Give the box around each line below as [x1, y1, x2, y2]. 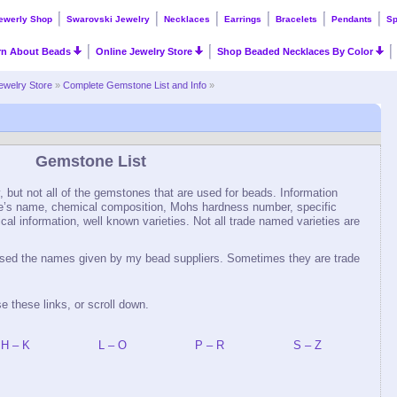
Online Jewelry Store [96, 46, 196, 57]
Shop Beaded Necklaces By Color [217, 46, 377, 57]
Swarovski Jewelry [66, 14, 150, 24]
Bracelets [276, 14, 317, 24]
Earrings [224, 14, 261, 24]
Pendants [331, 14, 372, 24]
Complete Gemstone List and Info [63, 80, 206, 90]
